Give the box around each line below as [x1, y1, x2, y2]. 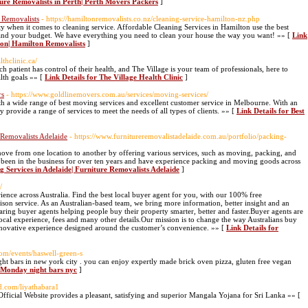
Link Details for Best [236, 107, 305, 115]
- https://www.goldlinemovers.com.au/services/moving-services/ [6, 90, 208, 98]
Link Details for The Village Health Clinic [45, 73, 183, 81]
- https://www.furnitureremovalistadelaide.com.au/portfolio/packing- [69, 132, 287, 140]
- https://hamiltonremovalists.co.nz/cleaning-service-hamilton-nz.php [41, 14, 260, 23]
